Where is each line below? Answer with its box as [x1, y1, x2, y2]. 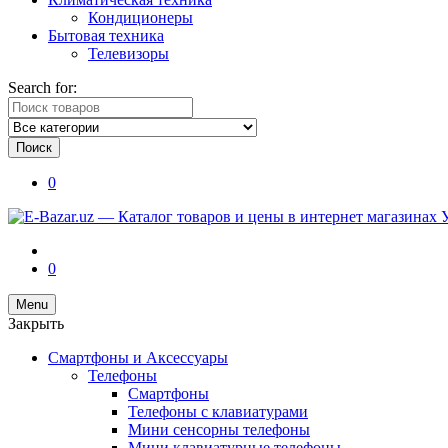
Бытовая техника [48, 27, 164, 44]
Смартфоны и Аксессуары [48, 349, 228, 366]
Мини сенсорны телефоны [128, 421, 310, 438]
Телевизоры [88, 45, 169, 62]
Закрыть [8, 315, 64, 332]
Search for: [8, 79, 77, 96]
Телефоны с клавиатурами [128, 403, 308, 420]
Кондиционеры [88, 9, 193, 26]
